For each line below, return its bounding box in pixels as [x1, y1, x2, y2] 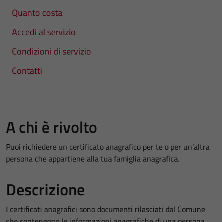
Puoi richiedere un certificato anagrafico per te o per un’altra [6, 141, 210, 153]
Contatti [12, 64, 42, 77]
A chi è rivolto [6, 115, 97, 139]
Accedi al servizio [12, 25, 76, 39]
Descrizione [6, 177, 85, 201]
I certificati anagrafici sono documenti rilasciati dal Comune [6, 203, 205, 215]
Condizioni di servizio [12, 45, 91, 58]
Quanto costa [12, 6, 62, 19]
